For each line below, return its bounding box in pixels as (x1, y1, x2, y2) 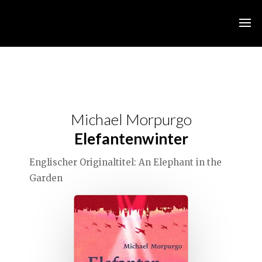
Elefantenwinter (74, 129, 188, 148)
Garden (29, 173, 63, 184)
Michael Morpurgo (70, 110, 192, 129)
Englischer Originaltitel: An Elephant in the (29, 157, 222, 168)
